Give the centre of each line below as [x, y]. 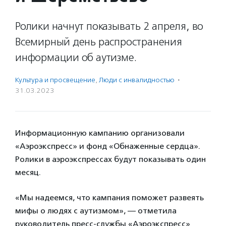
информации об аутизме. [76, 58]
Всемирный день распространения [99, 42]
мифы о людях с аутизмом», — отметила [96, 211]
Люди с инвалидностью [137, 80]
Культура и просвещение [55, 80]
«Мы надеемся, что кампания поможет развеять [109, 197]
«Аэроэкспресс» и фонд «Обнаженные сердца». [108, 146]
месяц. [28, 172]
